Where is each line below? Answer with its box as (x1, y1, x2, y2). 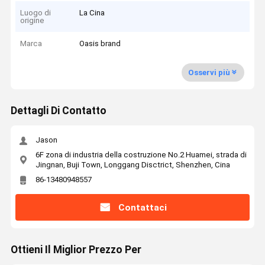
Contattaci (118, 202, 167, 213)
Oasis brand (79, 39, 121, 49)
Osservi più (188, 67, 230, 77)
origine (20, 15, 45, 25)
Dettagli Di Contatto (10, 105, 106, 117)
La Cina (79, 8, 105, 17)
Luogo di (20, 8, 51, 17)
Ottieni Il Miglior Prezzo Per (10, 244, 141, 256)
